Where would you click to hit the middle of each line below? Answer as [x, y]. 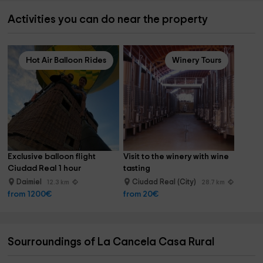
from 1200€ [30, 194]
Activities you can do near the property [108, 20]
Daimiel [30, 182]
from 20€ [141, 194]
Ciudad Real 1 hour [45, 168]
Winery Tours [197, 60]
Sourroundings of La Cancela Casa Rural [111, 242]
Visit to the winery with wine [177, 157]
